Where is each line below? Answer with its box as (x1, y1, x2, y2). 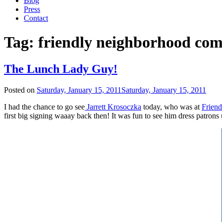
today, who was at (141, 102, 202, 111)
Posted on (4, 85, 37, 94)
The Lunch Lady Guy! (4, 62, 117, 75)
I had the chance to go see (4, 102, 85, 111)
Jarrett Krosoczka (85, 102, 141, 111)
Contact (24, 14, 48, 22)
